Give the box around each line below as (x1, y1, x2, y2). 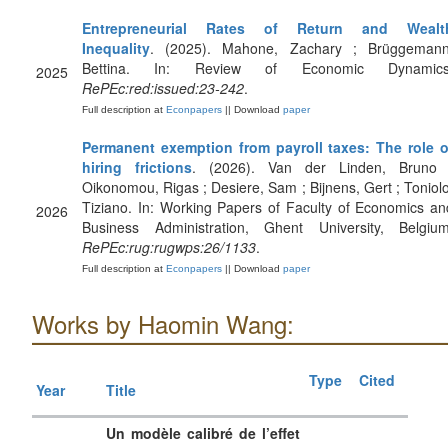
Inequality (82, 38, 150, 58)
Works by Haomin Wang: (32, 306, 294, 341)
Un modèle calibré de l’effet (106, 423, 300, 443)
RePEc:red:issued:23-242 (82, 78, 244, 98)
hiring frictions (82, 157, 192, 177)
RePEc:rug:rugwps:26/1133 (82, 237, 256, 257)
